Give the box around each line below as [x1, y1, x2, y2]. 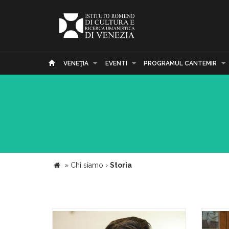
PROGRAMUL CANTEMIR [143, 60, 217, 67]
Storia [109, 161, 132, 169]
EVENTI [105, 60, 127, 67]
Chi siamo [70, 161, 103, 169]
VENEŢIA [63, 60, 89, 67]
